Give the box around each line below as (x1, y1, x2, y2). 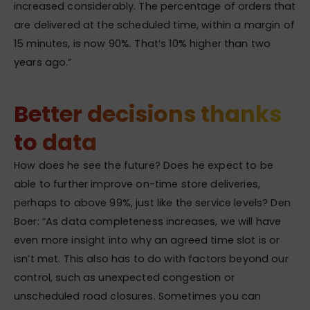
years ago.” (14, 55, 72, 69)
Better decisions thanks (14, 98, 282, 129)
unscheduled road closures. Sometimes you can (14, 289, 262, 303)
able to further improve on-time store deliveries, (14, 176, 261, 191)
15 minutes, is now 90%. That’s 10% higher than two (14, 36, 271, 51)
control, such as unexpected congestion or (14, 270, 235, 284)
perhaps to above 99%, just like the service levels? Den (14, 195, 291, 210)
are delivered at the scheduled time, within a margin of (14, 17, 295, 32)
